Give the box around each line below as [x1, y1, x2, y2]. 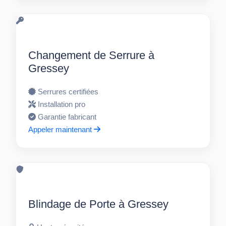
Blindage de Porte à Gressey [28, 198, 169, 211]
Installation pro [38, 100, 86, 109]
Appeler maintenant [28, 125, 94, 134]
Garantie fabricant [38, 112, 97, 122]
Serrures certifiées [38, 87, 99, 96]
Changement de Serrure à [28, 49, 155, 62]
